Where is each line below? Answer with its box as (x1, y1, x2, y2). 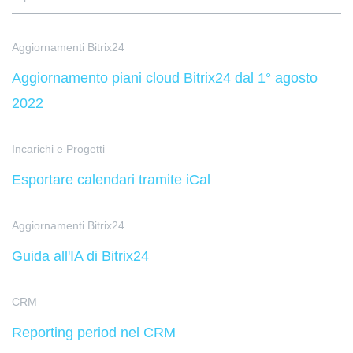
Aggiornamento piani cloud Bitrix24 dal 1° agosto (12, 70, 318, 87)
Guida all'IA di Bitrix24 (12, 248, 149, 265)
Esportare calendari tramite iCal (12, 172, 210, 188)
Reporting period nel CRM (12, 325, 176, 341)
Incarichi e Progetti (12, 143, 105, 156)
